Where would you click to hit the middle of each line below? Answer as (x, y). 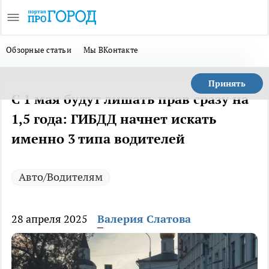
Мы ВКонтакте (111, 50)
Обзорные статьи (39, 50)
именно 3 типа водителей (98, 139)
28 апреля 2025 (50, 219)
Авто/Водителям (61, 177)
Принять (227, 83)
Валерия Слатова (144, 219)
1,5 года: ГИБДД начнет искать (114, 119)
